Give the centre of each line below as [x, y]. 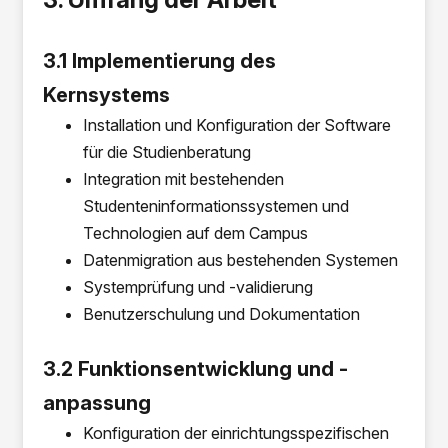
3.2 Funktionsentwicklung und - [196, 369]
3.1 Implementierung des [160, 61]
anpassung [97, 403]
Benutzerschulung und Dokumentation [222, 314]
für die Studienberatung [167, 152]
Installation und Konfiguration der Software [237, 125]
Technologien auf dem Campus [196, 233]
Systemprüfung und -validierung [198, 287]
